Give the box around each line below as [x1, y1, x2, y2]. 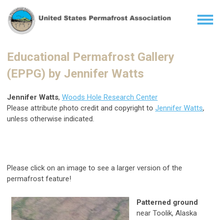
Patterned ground [137, 198, 198, 207]
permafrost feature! [7, 174, 71, 184]
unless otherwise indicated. [7, 114, 94, 124]
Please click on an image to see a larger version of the [7, 164, 182, 173]
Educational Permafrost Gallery [7, 50, 174, 64]
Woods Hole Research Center [62, 93, 158, 102]
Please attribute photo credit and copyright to [7, 104, 155, 113]
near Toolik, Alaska [137, 209, 197, 218]
